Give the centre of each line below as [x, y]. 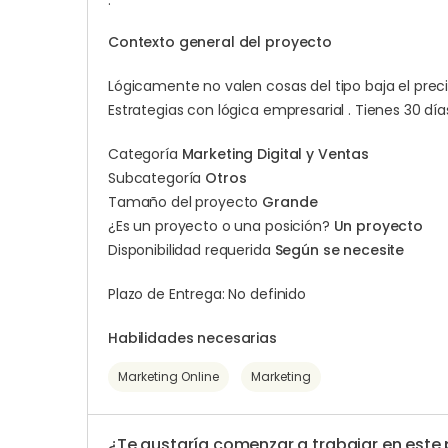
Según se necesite [339, 250]
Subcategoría [157, 178]
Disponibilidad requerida [191, 250]
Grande [290, 202]
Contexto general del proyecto [220, 42]
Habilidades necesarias [192, 338]
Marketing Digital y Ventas [275, 154]
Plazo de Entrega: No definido [207, 294]
